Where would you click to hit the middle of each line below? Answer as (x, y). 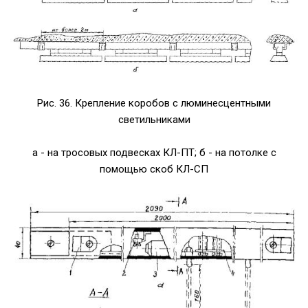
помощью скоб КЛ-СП (154, 169)
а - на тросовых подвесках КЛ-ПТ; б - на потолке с (154, 152)
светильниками (154, 119)
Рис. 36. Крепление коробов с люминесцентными (154, 103)
